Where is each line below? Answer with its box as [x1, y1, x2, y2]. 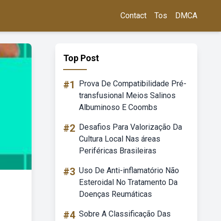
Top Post [63, 53, 99, 63]
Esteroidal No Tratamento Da [79, 178, 178, 187]
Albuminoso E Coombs [79, 103, 157, 112]
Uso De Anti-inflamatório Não [79, 166, 179, 175]
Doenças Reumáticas [79, 189, 152, 199]
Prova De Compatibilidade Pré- [79, 79, 186, 88]
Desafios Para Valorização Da [79, 122, 182, 132]
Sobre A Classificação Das [79, 209, 171, 219]
